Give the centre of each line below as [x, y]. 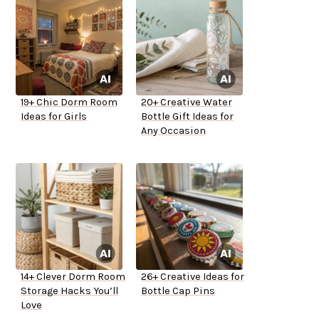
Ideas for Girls [54, 117]
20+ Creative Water [187, 103]
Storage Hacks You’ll [69, 291]
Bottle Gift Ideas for [187, 117]
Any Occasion [173, 131]
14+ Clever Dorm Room [73, 277]
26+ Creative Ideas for [193, 277]
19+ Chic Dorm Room [69, 103]
